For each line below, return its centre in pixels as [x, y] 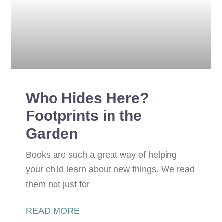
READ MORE [53, 210]
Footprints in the [84, 115]
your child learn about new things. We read [111, 169]
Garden [52, 133]
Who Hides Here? [87, 98]
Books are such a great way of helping [102, 154]
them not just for [58, 184]
